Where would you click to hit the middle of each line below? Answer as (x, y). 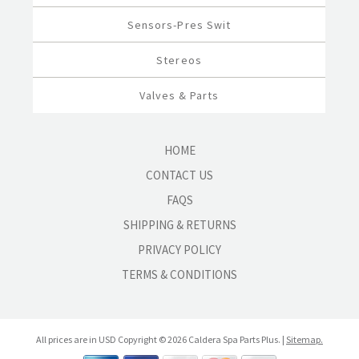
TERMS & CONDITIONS (179, 274)
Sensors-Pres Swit (179, 25)
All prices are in (67, 339)
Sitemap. (305, 339)
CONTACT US (179, 175)
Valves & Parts (179, 95)
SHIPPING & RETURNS (179, 225)
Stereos (179, 60)
